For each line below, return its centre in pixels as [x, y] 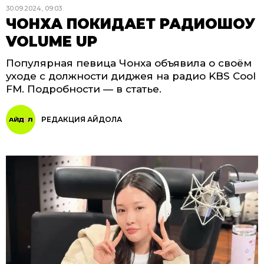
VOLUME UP [52, 42]
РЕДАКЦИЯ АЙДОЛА [82, 119]
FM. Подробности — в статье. [84, 89]
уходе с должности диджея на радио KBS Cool [131, 76]
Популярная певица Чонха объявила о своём [129, 63]
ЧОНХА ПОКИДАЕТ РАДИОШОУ [131, 24]
